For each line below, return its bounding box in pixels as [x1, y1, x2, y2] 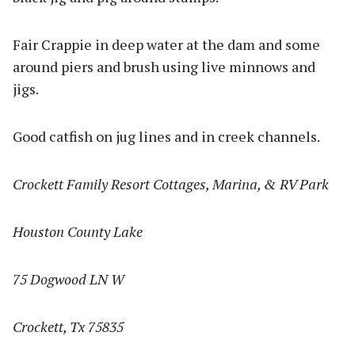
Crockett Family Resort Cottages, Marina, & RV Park [13, 174, 329, 194]
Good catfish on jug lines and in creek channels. [13, 127, 320, 147]
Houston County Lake [13, 222, 143, 242]
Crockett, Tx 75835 [13, 317, 124, 337]
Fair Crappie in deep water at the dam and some [13, 35, 320, 55]
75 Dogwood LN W [13, 269, 124, 289]
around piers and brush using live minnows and [13, 57, 315, 77]
